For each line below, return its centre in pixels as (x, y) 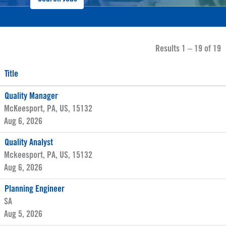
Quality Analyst (29, 143)
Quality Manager (31, 96)
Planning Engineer (35, 189)
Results (168, 49)
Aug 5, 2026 (23, 214)
